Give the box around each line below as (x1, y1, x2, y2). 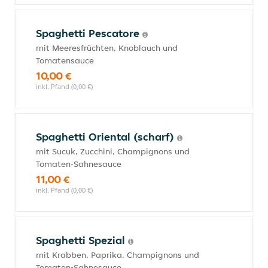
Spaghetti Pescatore (36, 26, 142, 40)
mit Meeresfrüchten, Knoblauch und (36, 42, 178, 53)
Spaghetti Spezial (36, 233, 128, 247)
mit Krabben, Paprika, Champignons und (36, 249, 199, 260)
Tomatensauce (36, 55, 94, 66)
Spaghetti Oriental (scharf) (36, 130, 177, 144)
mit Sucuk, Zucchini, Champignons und (36, 146, 190, 157)
